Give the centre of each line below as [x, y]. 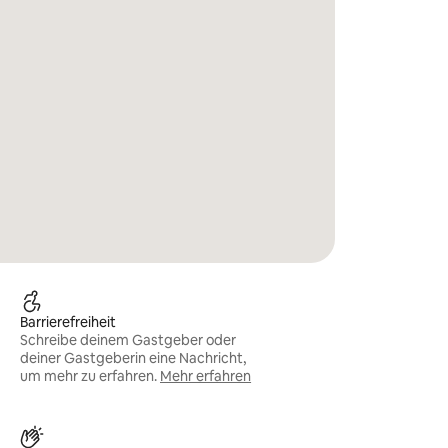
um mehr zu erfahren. [89, 376]
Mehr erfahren [206, 376]
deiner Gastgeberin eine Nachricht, [133, 358]
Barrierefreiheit [68, 322]
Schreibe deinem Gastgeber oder [128, 340]
